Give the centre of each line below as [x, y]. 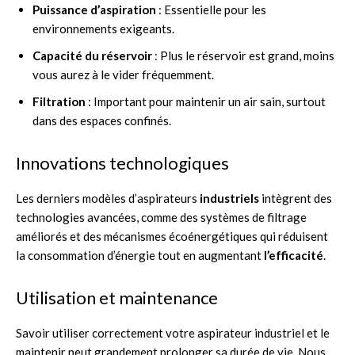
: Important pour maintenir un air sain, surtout [206, 101]
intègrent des [296, 198]
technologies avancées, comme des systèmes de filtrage [161, 217]
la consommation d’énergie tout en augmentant [140, 255]
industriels [229, 198]
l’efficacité [294, 255]
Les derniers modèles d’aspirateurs [108, 198]
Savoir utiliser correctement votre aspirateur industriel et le [173, 332]
